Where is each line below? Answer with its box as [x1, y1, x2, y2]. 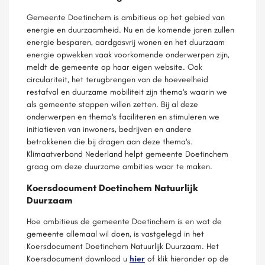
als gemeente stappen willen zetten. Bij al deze [27, 99, 198, 109]
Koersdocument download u [27, 253, 130, 264]
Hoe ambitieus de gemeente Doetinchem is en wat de [27, 216, 222, 227]
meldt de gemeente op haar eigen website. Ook [27, 62, 202, 72]
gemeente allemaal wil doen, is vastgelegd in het [27, 228, 204, 239]
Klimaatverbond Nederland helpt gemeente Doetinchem [27, 148, 228, 159]
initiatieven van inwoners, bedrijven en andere [27, 124, 192, 134]
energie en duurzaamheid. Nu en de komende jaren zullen [27, 24, 234, 35]
